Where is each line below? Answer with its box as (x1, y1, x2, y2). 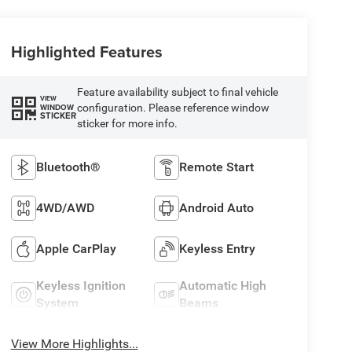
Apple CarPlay (35, 240, 116, 256)
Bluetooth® (35, 159, 101, 174)
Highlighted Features (10, 39, 163, 63)
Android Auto (179, 200, 255, 215)
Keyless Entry (179, 240, 256, 256)
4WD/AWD (35, 200, 94, 215)
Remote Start (179, 159, 255, 174)
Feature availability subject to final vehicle (76, 85, 278, 98)
